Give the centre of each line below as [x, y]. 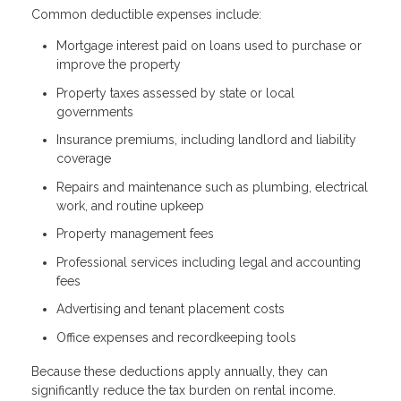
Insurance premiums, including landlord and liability [206, 140]
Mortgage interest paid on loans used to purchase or [209, 46]
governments [95, 111]
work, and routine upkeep [130, 205]
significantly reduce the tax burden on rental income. [183, 390]
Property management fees [135, 234]
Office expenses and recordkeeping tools [176, 337]
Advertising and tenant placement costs [171, 309]
